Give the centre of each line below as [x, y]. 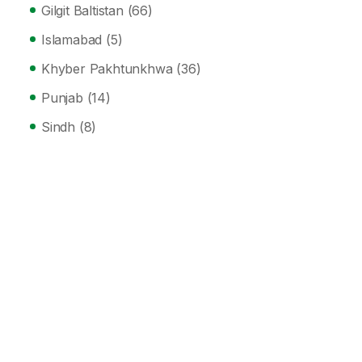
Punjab [62, 98]
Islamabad [72, 40]
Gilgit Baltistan [82, 11]
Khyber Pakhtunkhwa [107, 69]
